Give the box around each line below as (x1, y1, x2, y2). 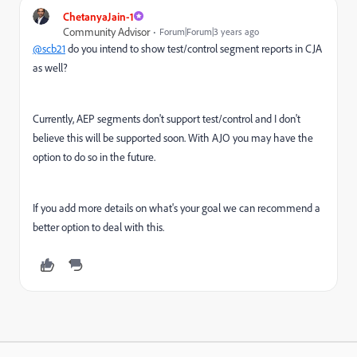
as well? (33, 60, 68, 74)
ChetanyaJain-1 (63, 9, 134, 23)
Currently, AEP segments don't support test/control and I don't (33, 111, 300, 125)
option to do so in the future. (33, 149, 155, 163)
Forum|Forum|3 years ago (159, 25, 259, 37)
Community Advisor (63, 24, 150, 38)
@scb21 (33, 41, 65, 55)
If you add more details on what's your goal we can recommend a (33, 200, 320, 214)
